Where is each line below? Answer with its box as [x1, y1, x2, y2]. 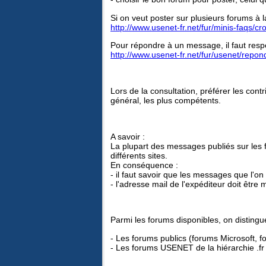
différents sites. [110, 150, 167, 160]
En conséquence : [110, 160, 178, 170]
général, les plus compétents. [110, 95, 221, 105]
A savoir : [110, 131, 145, 141]
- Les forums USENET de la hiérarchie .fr [110, 242, 264, 252]
